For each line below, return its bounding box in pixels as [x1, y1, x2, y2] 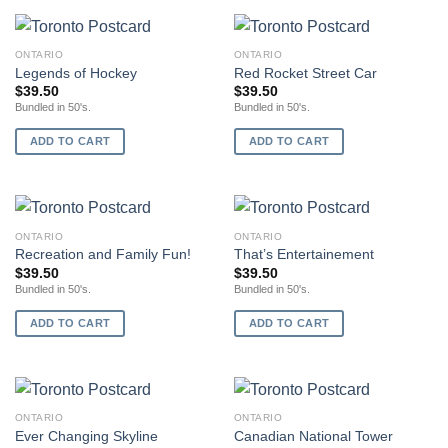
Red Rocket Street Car [233, 65, 377, 81]
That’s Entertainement [233, 247, 374, 263]
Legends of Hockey [14, 65, 137, 81]
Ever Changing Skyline [14, 428, 158, 444]
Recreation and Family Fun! [14, 247, 191, 263]
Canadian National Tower [233, 428, 393, 444]
